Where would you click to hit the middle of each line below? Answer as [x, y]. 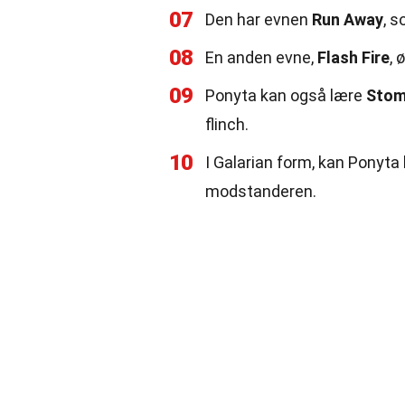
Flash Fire [353, 57]
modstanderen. [261, 191]
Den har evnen [259, 19]
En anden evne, [261, 57]
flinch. [227, 124]
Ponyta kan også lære [286, 95]
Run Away [348, 19]
